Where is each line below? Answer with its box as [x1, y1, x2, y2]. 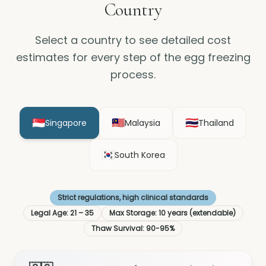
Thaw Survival [91, 223, 142, 233]
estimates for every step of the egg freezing [15, 50, 251, 65]
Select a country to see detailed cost [35, 33, 231, 47]
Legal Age [30, 208, 66, 218]
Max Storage [109, 208, 155, 218]
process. [110, 67, 156, 82]
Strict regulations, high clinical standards [58, 192, 208, 202]
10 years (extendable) [158, 208, 236, 218]
